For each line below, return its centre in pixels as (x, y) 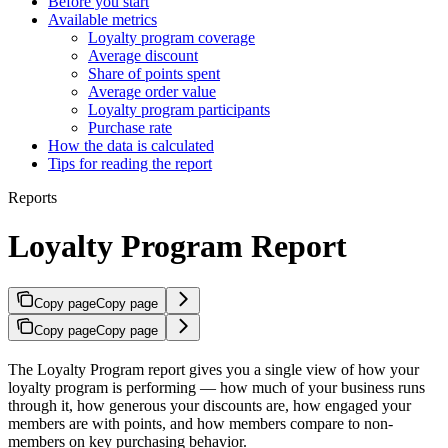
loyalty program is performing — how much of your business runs (216, 387)
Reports (32, 197)
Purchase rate (130, 127)
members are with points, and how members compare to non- (200, 423)
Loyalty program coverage (171, 37)
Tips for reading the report (130, 163)
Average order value (152, 91)
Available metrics (102, 19)
